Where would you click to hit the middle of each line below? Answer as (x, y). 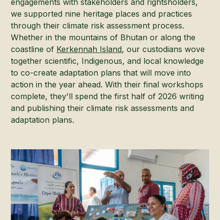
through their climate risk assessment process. (98, 26)
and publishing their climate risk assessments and (103, 108)
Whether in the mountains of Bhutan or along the (103, 38)
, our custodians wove (164, 49)
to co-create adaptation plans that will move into (101, 73)
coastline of (34, 49)
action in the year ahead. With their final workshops (107, 85)
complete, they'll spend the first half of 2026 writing (108, 96)
